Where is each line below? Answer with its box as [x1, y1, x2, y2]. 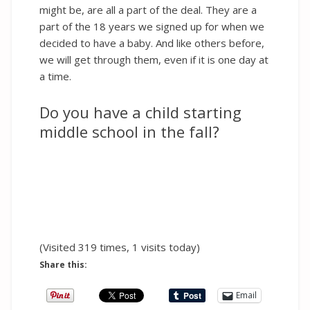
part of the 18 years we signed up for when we [39, 19, 264, 34]
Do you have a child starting [39, 102, 241, 123]
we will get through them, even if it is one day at [39, 53, 268, 67]
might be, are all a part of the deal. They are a [39, 3, 257, 17]
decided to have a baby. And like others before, [39, 36, 264, 51]
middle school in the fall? [39, 121, 219, 143]
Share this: [39, 258, 87, 271]
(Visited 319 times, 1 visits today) [39, 239, 200, 254]
